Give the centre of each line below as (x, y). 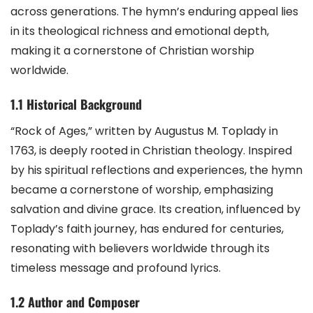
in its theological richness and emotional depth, (140, 31)
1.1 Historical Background (76, 104)
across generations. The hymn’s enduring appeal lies (154, 12)
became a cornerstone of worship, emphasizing (142, 190)
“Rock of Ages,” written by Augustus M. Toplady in (144, 131)
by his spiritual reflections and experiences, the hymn (156, 170)
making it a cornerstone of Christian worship (132, 51)
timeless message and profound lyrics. (116, 268)
